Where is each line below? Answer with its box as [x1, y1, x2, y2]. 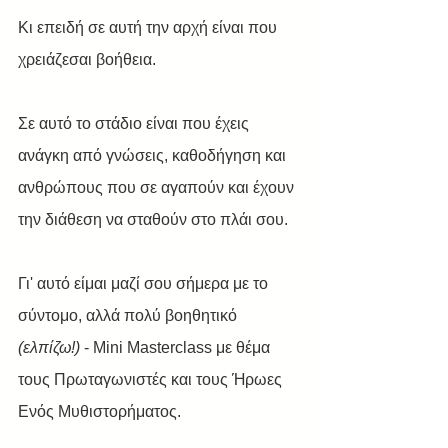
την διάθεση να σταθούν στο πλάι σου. [18, 211, 288, 228]
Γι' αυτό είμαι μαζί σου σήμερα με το [18, 275, 272, 292]
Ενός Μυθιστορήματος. [18, 403, 181, 420]
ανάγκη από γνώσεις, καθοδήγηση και [18, 147, 290, 164]
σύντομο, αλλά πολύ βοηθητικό [18, 307, 241, 324]
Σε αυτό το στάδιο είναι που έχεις [18, 115, 253, 132]
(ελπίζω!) [18, 339, 80, 356]
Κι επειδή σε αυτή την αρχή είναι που [18, 19, 281, 36]
